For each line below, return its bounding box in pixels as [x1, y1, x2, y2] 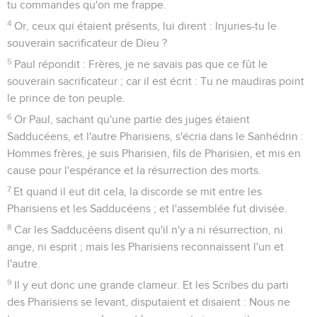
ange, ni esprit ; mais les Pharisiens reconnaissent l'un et [7, 241, 284, 253]
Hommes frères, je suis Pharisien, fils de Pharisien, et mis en [7, 147, 301, 159]
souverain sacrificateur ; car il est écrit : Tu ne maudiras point [7, 75, 304, 87]
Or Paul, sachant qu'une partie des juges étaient [14, 113, 250, 125]
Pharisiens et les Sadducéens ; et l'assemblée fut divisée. [7, 202, 287, 214]
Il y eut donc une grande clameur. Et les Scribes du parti [14, 279, 289, 291]
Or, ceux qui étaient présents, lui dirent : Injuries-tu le [14, 20, 277, 32]
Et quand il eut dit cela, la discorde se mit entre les [13, 185, 263, 197]
